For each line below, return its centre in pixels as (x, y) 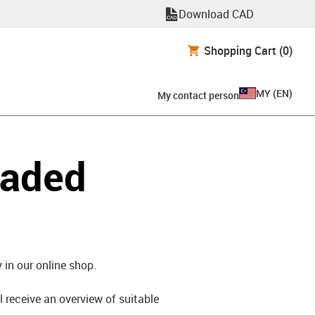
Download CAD (216, 14)
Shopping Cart (240, 50)
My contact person (198, 95)
